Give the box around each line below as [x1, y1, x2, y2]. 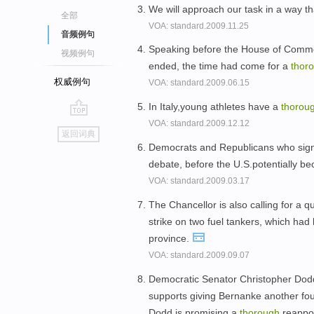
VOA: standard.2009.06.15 [149, 78, 250, 88]
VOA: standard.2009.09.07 [149, 250, 250, 260]
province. [149, 232, 192, 244]
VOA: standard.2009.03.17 [149, 175, 250, 186]
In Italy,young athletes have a [149, 101, 281, 113]
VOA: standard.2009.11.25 [149, 20, 249, 31]
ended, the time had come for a [149, 60, 291, 72]
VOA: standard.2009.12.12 [149, 118, 250, 129]
